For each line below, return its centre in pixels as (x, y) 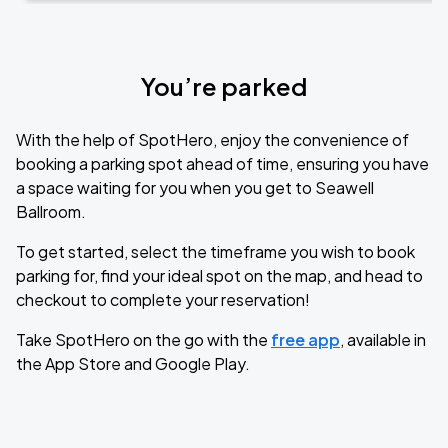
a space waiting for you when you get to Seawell (195, 187)
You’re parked (224, 86)
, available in (383, 339)
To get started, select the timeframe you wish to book (215, 251)
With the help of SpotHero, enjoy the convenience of (212, 139)
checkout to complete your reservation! (163, 299)
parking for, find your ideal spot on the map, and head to (219, 275)
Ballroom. (51, 211)
